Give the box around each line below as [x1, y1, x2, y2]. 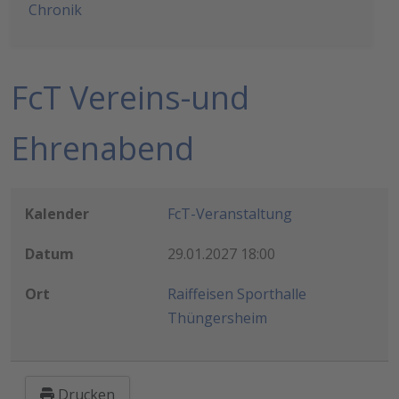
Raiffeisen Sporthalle [167, 284, 306, 305]
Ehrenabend [11, 126, 194, 171]
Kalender [25, 204, 89, 224]
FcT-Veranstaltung [167, 204, 292, 224]
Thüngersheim [167, 308, 267, 329]
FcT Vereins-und [11, 76, 249, 120]
